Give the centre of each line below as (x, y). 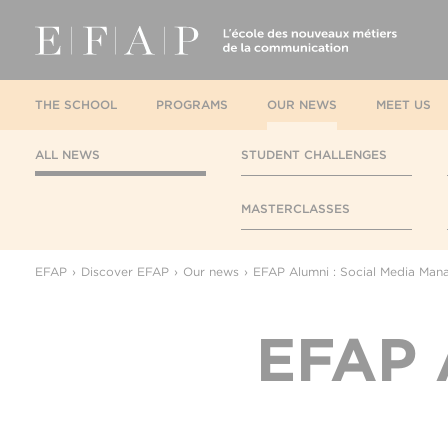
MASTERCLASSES (295, 208)
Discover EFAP (125, 271)
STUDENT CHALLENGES (314, 154)
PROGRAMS (192, 104)
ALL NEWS (67, 154)
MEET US (403, 104)
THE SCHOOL (76, 104)
